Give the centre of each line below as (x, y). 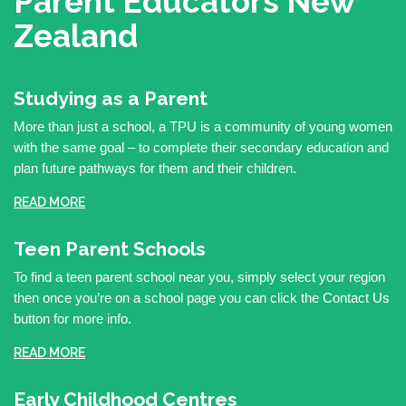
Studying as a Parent (111, 98)
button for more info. (72, 318)
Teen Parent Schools (110, 248)
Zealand (76, 35)
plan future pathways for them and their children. (155, 168)
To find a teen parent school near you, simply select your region (199, 276)
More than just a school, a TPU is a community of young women (203, 126)
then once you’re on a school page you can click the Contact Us (202, 297)
